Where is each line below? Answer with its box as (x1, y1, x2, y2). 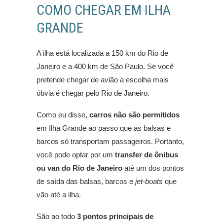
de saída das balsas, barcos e (37, 177, 135, 186)
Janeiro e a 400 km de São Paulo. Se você (37, 62, 174, 71)
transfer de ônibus (115, 150, 178, 159)
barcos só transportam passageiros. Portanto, (37, 137, 184, 146)
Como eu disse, (37, 110, 89, 119)
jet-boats (135, 177, 163, 186)
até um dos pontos (122, 164, 184, 173)
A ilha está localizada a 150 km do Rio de (37, 49, 168, 58)
